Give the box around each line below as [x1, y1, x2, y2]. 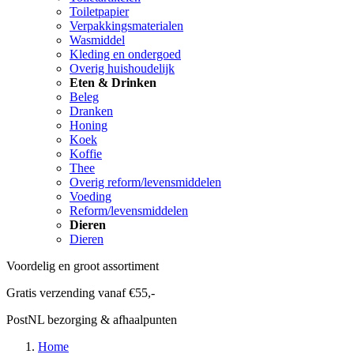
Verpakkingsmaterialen [70, 19, 183, 33]
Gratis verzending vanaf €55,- [6, 286, 155, 300]
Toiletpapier [70, 5, 129, 19]
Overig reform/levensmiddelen [70, 175, 221, 190]
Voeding [70, 190, 111, 204]
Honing [70, 119, 107, 133]
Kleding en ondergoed [70, 47, 181, 62]
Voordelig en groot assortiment [6, 259, 159, 273]
